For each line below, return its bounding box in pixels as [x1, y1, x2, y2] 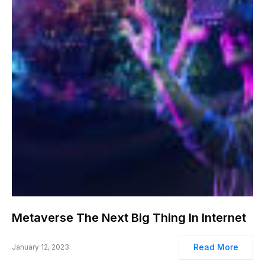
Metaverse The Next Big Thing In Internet [12, 211, 246, 225]
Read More [193, 242, 238, 252]
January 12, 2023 [12, 243, 69, 251]
